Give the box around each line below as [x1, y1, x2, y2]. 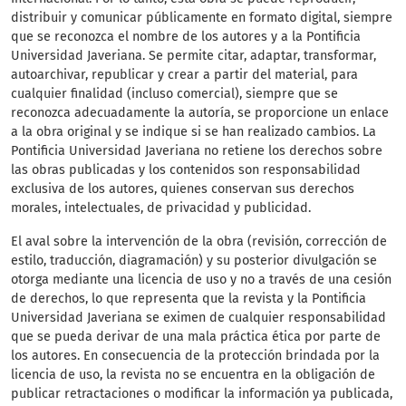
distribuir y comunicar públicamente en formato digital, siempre [11, 10, 392, 26]
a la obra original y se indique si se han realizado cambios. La [11, 124, 376, 140]
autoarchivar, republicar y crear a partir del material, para [11, 67, 358, 83]
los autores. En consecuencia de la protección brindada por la [11, 348, 380, 364]
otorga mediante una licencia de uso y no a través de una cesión [11, 272, 391, 288]
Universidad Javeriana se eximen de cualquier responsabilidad [11, 310, 386, 326]
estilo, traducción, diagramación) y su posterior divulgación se [11, 253, 377, 269]
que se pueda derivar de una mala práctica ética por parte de [11, 329, 381, 345]
